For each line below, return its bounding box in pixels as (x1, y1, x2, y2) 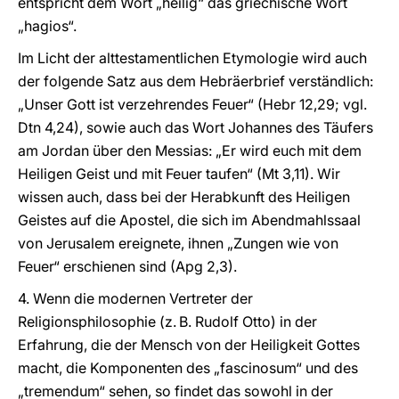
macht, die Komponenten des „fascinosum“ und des (18, 359, 358, 377)
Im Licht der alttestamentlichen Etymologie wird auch (18, 49, 367, 67)
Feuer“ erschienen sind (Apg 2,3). (18, 257, 237, 275)
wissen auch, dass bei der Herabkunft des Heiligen (18, 188, 350, 206)
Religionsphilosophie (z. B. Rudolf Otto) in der (18, 313, 317, 330)
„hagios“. (18, 17, 77, 35)
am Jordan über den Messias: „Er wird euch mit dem (18, 142, 362, 159)
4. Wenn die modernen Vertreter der (18, 289, 253, 307)
